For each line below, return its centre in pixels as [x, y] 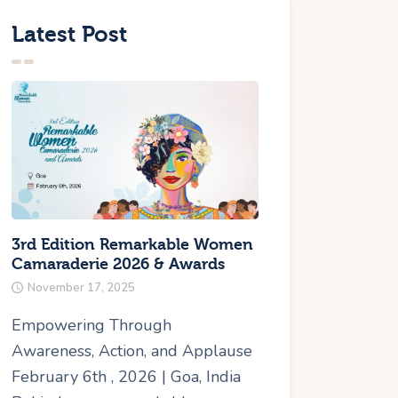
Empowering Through [92, 326]
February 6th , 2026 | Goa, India [127, 377]
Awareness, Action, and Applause [132, 351]
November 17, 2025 [82, 288]
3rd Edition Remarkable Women [133, 245]
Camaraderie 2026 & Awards [119, 265]
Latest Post [70, 35]
